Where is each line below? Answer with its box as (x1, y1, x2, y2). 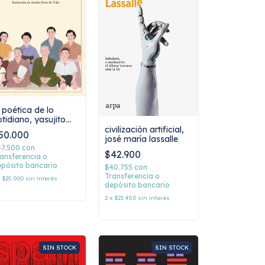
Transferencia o (105, 171, 160, 180)
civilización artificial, (105, 124, 184, 135)
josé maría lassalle (105, 133, 178, 144)
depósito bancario (105, 180, 170, 189)
